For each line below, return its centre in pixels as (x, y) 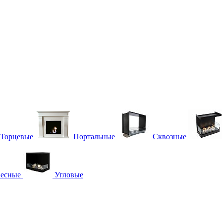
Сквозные (169, 137)
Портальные (94, 137)
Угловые (69, 175)
